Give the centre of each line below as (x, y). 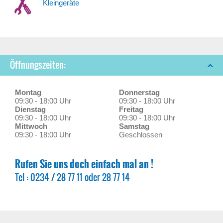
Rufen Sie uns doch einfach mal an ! (84, 164)
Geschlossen (141, 135)
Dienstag (30, 109)
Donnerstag (139, 92)
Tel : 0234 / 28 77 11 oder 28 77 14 (72, 177)
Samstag (134, 126)
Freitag (131, 109)
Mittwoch (31, 126)
